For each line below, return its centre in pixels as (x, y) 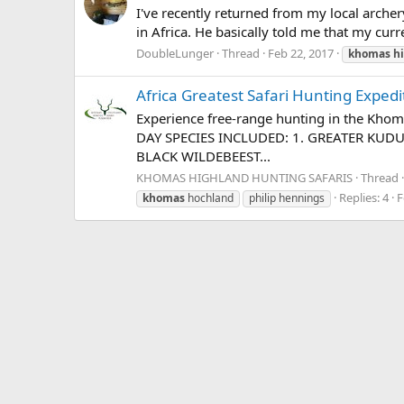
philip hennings (287, 197)
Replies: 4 (364, 197)
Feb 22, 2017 (301, 53)
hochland (209, 197)
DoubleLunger (175, 53)
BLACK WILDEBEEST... (203, 156)
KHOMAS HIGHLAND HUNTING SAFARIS (244, 177)
